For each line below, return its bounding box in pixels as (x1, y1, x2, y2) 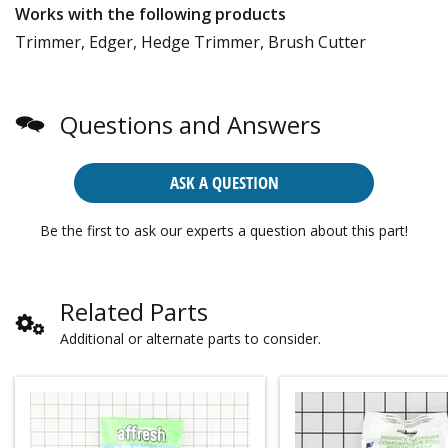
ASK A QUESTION (169, 170, 279, 194)
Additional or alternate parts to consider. (60, 328, 321, 348)
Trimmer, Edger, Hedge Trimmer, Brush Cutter (15, 30, 366, 53)
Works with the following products (15, 2, 286, 25)
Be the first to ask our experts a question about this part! (40, 220, 408, 240)
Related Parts (60, 294, 208, 328)
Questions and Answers (60, 107, 321, 141)
